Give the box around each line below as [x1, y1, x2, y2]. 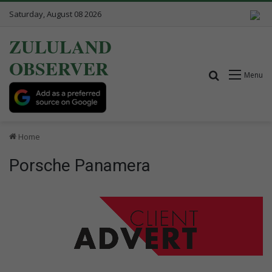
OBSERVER [9, 55, 109, 81]
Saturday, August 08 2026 [9, 8, 101, 19]
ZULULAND [9, 33, 112, 59]
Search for [220, 67, 267, 81]
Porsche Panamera [9, 155, 151, 175]
